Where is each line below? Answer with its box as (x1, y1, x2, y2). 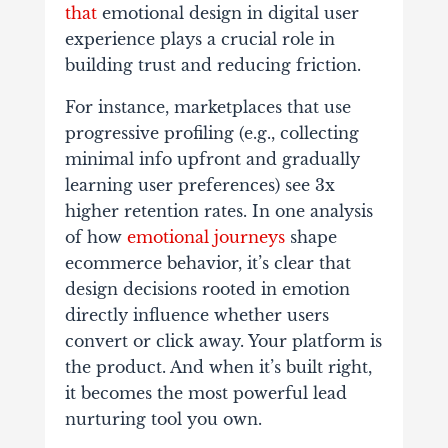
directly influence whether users (64, 304, 329, 325)
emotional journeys (126, 226, 285, 247)
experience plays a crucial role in (64, 28, 335, 49)
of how (64, 226, 127, 247)
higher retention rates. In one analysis (64, 200, 373, 221)
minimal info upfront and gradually (64, 148, 360, 169)
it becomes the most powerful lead (64, 382, 347, 403)
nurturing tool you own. (64, 408, 262, 429)
